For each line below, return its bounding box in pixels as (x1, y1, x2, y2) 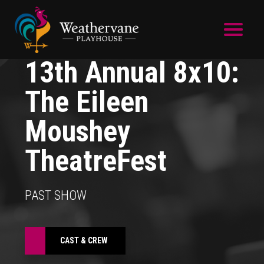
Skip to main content (42, 41, 126, 52)
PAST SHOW (24, 187, 87, 203)
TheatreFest (24, 143, 167, 178)
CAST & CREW (60, 235, 108, 245)
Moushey (24, 114, 130, 148)
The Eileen (24, 84, 148, 119)
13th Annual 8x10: (24, 55, 239, 90)
